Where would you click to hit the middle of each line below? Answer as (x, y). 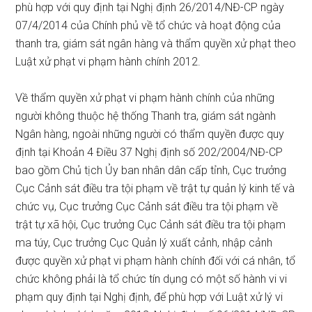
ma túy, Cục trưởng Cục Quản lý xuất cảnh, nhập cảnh (144, 243)
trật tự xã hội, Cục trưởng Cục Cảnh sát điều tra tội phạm (151, 225)
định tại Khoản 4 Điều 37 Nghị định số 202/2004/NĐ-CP (149, 152)
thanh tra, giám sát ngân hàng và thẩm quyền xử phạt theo (156, 44)
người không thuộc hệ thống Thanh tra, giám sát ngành (146, 116)
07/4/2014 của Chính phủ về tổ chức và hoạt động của (148, 25)
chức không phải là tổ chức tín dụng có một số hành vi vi (151, 279)
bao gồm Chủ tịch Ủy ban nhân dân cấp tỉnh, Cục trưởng (151, 170)
